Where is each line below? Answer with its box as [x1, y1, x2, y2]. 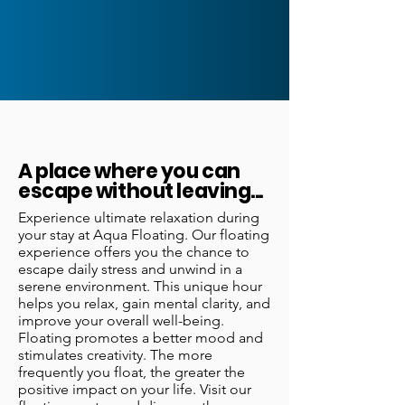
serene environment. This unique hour [18, 278, 262, 296]
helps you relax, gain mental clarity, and [18, 295, 270, 313]
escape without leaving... [18, 177, 263, 206]
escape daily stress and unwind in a [18, 260, 242, 278]
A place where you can [18, 157, 240, 186]
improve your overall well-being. [18, 312, 224, 330]
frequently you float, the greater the [18, 363, 245, 381]
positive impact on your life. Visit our [18, 381, 251, 399]
